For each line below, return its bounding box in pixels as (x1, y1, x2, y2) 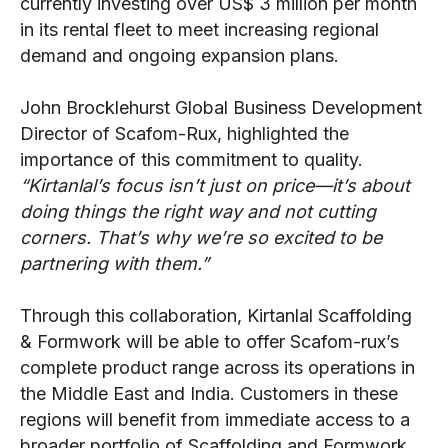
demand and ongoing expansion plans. (20, 45, 339, 67)
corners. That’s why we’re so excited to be (20, 227, 382, 249)
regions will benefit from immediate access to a (20, 409, 410, 431)
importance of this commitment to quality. (20, 149, 363, 171)
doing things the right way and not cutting (20, 201, 376, 223)
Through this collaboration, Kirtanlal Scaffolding (20, 305, 412, 327)
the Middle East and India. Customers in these (20, 383, 398, 405)
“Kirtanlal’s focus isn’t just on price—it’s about (20, 175, 410, 197)
